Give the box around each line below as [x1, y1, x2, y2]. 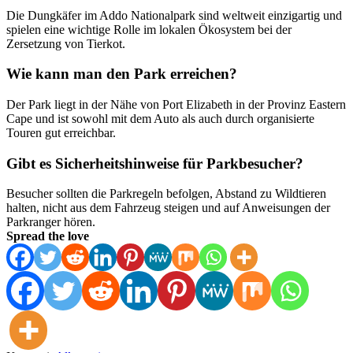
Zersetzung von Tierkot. [6, 36, 125, 50]
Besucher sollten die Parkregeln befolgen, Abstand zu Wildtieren [6, 187, 326, 201]
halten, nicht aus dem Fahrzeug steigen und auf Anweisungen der [6, 201, 330, 215]
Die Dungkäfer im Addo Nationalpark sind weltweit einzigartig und [6, 8, 342, 22]
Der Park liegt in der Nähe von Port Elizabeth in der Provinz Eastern [6, 97, 346, 111]
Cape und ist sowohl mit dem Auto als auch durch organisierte [6, 111, 314, 125]
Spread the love [6, 229, 89, 243]
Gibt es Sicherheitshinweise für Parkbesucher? [6, 154, 303, 172]
